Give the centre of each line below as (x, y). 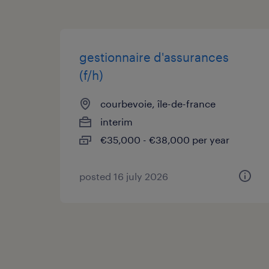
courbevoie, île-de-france (158, 103)
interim (116, 121)
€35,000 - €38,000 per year (165, 139)
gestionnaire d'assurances (154, 57)
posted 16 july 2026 (124, 176)
